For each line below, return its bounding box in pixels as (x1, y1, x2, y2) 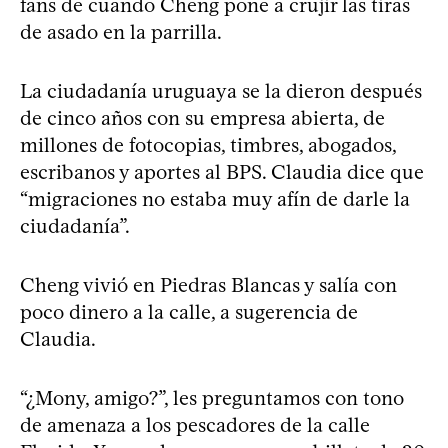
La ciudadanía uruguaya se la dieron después (20, 79, 422, 103)
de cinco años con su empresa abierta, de (20, 106, 385, 130)
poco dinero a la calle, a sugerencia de (20, 300, 358, 324)
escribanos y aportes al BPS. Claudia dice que (20, 160, 424, 184)
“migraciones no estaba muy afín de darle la (20, 187, 410, 211)
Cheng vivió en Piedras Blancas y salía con (20, 273, 397, 297)
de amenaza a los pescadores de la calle (20, 413, 370, 437)
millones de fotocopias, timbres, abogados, (20, 133, 396, 157)
